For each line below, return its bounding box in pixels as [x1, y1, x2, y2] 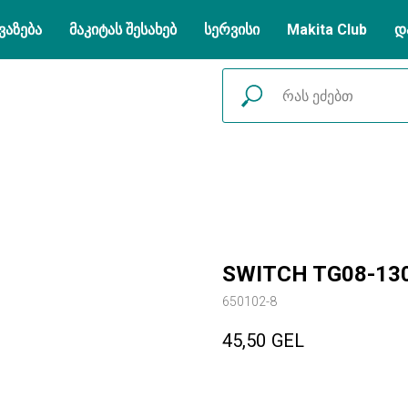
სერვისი [204, 21, 260, 38]
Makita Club [287, 21, 367, 38]
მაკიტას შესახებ [69, 21, 177, 38]
